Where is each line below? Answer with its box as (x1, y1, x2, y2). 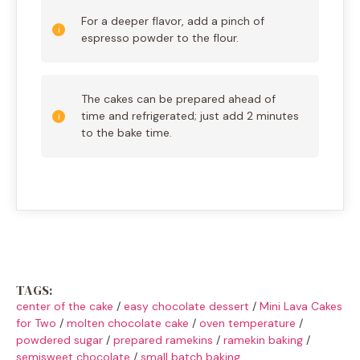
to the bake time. (81, 125, 172, 141)
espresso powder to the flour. (81, 31, 239, 46)
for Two (16, 316, 56, 331)
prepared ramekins (113, 333, 213, 348)
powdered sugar (16, 333, 103, 348)
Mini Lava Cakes (260, 299, 342, 314)
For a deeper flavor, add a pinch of (81, 14, 264, 29)
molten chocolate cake (67, 316, 189, 331)
